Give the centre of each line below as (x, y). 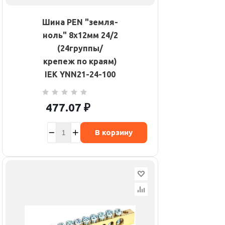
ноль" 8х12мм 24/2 (80, 35)
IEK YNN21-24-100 (80, 75)
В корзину (114, 133)
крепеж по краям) (80, 62)
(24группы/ (80, 48)
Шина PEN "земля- (80, 22)
